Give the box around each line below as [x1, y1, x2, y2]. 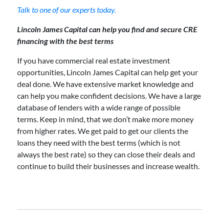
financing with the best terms [17, 36, 113, 45]
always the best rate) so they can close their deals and [17, 149, 195, 159]
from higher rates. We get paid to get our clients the [17, 126, 188, 135]
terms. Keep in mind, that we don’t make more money [17, 114, 194, 124]
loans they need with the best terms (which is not [17, 137, 180, 147]
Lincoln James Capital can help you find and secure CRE [17, 24, 197, 34]
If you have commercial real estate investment [17, 55, 170, 65]
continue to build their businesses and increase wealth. [17, 161, 201, 171]
